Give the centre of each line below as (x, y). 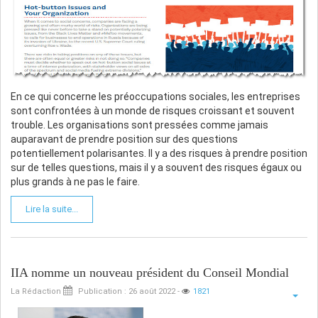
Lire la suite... (52, 209)
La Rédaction (36, 291)
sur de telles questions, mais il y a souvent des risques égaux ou (156, 167)
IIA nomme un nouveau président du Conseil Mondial (150, 272)
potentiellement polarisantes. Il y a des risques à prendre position (159, 153)
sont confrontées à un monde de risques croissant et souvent (153, 110)
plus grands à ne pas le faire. (75, 181)
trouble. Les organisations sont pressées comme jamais (139, 125)
